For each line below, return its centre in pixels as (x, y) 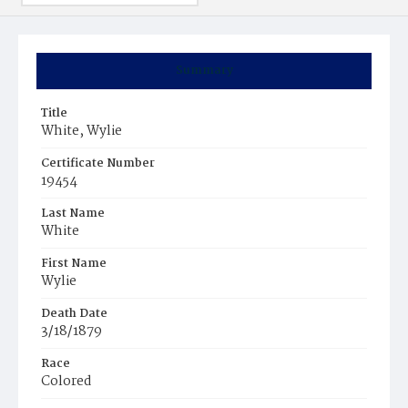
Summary (204, 71)
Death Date (74, 314)
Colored (66, 382)
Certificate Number (98, 163)
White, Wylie (82, 131)
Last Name (73, 214)
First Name (74, 264)
